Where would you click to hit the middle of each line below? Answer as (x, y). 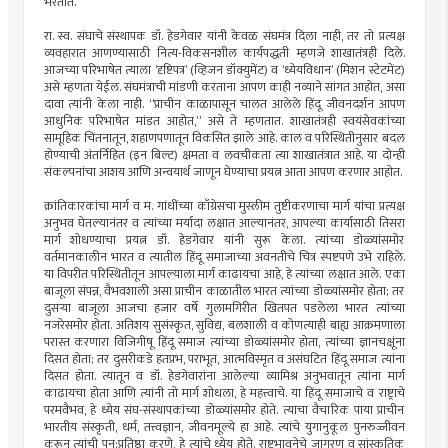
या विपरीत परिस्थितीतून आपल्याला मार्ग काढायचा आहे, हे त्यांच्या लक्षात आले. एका (224, 274)
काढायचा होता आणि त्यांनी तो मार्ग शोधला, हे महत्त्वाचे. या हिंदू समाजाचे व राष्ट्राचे (224, 393)
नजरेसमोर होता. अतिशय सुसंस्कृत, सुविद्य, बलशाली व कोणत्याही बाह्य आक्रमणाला (224, 325)
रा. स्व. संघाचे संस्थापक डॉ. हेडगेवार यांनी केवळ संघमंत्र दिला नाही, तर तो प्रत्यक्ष (224, 36)
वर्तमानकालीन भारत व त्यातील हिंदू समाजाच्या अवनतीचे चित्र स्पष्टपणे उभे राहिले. (224, 257)
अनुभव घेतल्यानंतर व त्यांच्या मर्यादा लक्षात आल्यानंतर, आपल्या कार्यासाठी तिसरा (224, 223)
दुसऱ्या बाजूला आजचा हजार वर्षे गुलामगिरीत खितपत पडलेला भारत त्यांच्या (224, 308)
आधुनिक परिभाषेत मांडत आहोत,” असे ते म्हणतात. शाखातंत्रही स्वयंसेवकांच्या (224, 121)
